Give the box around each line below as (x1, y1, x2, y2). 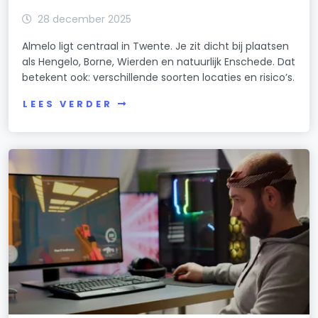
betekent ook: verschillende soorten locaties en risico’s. (22, 70, 295, 85)
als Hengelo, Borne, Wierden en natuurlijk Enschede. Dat (22, 55, 296, 70)
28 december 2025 (38, 12, 132, 27)
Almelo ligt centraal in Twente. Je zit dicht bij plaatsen (22, 39, 290, 54)
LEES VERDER (23, 98, 113, 111)
